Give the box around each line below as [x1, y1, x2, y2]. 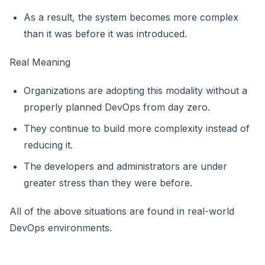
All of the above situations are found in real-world [9, 205, 234, 217]
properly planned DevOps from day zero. [24, 101, 210, 113]
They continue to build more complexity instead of [24, 122, 250, 134]
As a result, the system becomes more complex [24, 11, 238, 23]
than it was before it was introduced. [24, 27, 187, 40]
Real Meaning [9, 56, 70, 68]
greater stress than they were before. [24, 176, 192, 189]
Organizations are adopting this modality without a [24, 84, 247, 96]
